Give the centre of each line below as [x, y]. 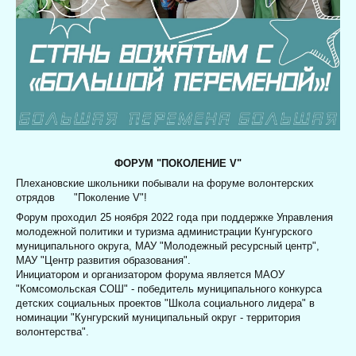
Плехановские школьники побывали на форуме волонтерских [165, 183]
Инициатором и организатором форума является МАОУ [150, 275]
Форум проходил [58, 218]
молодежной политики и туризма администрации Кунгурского [164, 232]
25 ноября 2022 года [149, 218]
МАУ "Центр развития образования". [103, 261]
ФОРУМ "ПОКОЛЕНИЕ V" [178, 163]
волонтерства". [52, 332]
